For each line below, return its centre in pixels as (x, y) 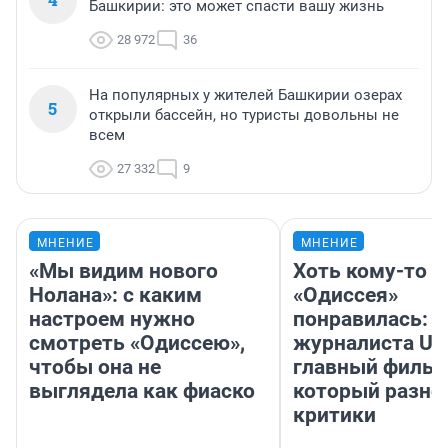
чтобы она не (95, 367)
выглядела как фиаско (142, 391)
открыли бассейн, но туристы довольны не (244, 115)
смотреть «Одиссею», (137, 343)
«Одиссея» (345, 295)
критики (334, 415)
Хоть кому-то (360, 271)
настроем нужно (112, 319)
